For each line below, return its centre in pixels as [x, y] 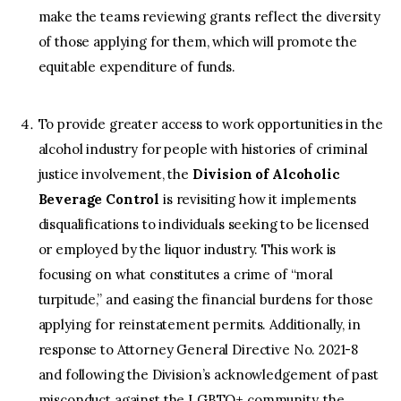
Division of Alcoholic [266, 174]
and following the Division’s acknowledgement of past [208, 374]
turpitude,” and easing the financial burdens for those [205, 299]
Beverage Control [99, 199]
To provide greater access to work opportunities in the [210, 124]
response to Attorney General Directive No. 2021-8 [198, 349]
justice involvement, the [115, 174]
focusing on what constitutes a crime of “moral [185, 274]
